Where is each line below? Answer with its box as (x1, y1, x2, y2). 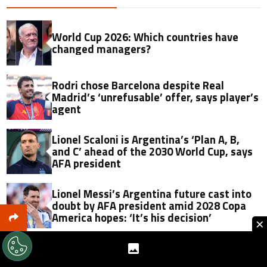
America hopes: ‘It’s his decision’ (52, 209, 212, 226)
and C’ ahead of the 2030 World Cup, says (52, 142, 253, 160)
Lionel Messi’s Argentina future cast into (52, 185, 252, 202)
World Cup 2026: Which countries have (52, 28, 239, 45)
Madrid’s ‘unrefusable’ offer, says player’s (52, 88, 259, 105)
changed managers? (52, 40, 151, 57)
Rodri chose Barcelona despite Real (52, 76, 225, 94)
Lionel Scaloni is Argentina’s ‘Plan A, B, (52, 131, 240, 148)
